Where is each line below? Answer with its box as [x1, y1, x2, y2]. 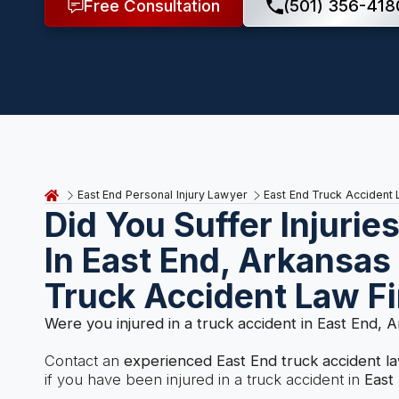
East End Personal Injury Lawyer [77, 188, 248, 202]
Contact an [44, 352, 124, 370]
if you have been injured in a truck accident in [44, 370, 364, 389]
